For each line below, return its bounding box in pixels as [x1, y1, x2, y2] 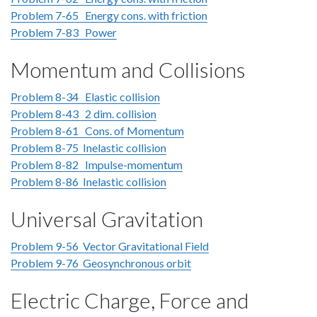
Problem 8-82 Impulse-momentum [11, 158, 183, 171]
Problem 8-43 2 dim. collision [11, 107, 156, 120]
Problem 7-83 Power [11, 25, 117, 39]
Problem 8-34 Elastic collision [11, 90, 160, 103]
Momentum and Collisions [11, 57, 246, 82]
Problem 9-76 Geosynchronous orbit [11, 256, 191, 270]
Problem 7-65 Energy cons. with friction [11, 8, 207, 22]
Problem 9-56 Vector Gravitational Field [11, 239, 209, 253]
